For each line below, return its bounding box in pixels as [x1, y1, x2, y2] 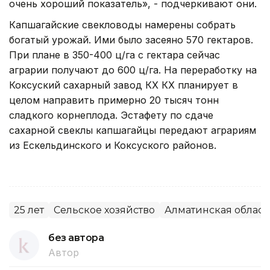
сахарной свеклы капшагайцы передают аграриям [9, 124, 256, 136]
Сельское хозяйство [54, 204, 155, 216]
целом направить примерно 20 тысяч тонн [9, 93, 219, 106]
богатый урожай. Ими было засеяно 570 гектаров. [9, 33, 253, 46]
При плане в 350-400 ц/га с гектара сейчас [9, 48, 220, 61]
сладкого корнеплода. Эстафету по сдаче [9, 108, 213, 121]
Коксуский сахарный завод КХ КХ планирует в [9, 78, 238, 91]
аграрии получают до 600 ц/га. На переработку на [9, 63, 257, 76]
